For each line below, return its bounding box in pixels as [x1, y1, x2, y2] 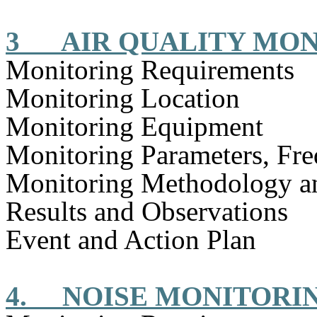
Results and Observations [6, 196, 288, 226]
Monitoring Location [6, 83, 240, 113]
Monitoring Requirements [6, 54, 294, 85]
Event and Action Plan [6, 224, 256, 255]
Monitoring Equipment [6, 111, 263, 142]
